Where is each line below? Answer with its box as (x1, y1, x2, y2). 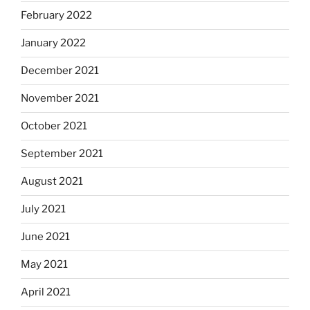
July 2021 (21, 203, 66, 216)
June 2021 (21, 230, 70, 244)
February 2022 (21, 9, 92, 22)
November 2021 (21, 92, 99, 105)
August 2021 (21, 175, 83, 188)
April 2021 (21, 286, 71, 299)
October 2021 (21, 120, 87, 133)
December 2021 (21, 64, 99, 77)
